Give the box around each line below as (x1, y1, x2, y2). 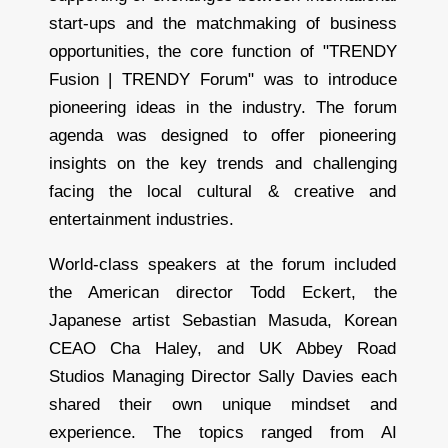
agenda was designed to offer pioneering (48, 125, 397, 145)
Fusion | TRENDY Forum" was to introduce (48, 69, 397, 89)
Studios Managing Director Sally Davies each (48, 366, 397, 386)
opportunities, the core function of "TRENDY (48, 41, 397, 61)
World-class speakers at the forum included (48, 254, 397, 274)
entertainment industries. (48, 209, 234, 229)
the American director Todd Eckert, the (48, 282, 397, 302)
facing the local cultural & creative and (48, 181, 397, 201)
